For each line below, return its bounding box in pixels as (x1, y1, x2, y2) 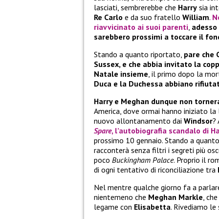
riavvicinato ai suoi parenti (94, 22, 188, 32)
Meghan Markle (148, 192, 203, 202)
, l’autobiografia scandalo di (111, 126, 211, 136)
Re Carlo (94, 12, 123, 22)
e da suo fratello (123, 12, 182, 22)
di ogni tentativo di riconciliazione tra (94, 165, 218, 175)
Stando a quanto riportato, (94, 49, 184, 60)
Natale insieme (94, 69, 148, 79)
